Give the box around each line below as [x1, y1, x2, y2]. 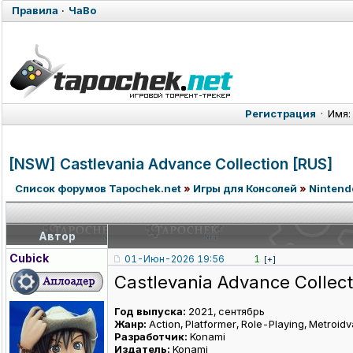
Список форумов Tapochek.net [15, 182, 181, 195]
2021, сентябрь [186, 305, 265, 318]
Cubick [9, 251, 49, 266]
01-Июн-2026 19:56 [124, 253, 225, 266]
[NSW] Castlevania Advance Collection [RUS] [9, 154, 333, 173]
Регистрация [245, 107, 316, 120]
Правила [12, 4, 58, 17]
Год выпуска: [114, 305, 186, 318]
